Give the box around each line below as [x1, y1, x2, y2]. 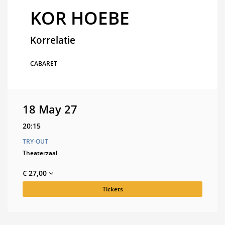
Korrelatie [30, 33, 75, 47]
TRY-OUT [23, 137, 48, 146]
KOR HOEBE [30, 6, 130, 30]
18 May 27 [23, 102, 77, 117]
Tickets [102, 185, 123, 193]
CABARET [30, 59, 57, 68]
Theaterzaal [23, 149, 57, 157]
